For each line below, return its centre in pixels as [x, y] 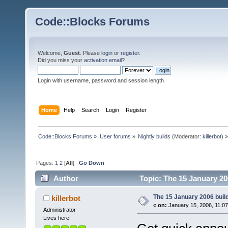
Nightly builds [154, 136]
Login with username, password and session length [101, 80]
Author [66, 179]
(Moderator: [186, 136]
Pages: [46, 163]
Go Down [92, 163]
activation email [103, 60]
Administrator [59, 210]
